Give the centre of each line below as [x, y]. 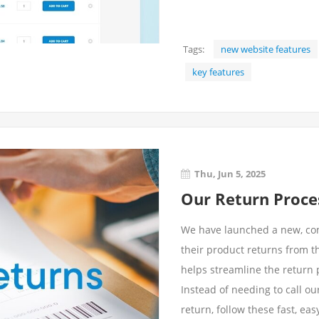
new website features [266, 49]
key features [218, 72]
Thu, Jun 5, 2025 [230, 174]
